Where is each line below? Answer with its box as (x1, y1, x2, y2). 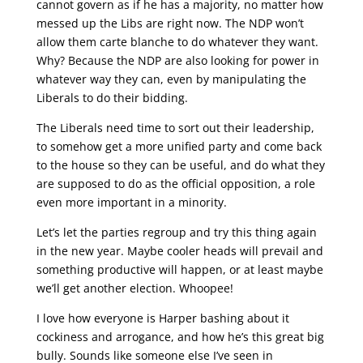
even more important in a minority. (36, 194, 227, 210)
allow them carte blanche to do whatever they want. (36, 34, 318, 49)
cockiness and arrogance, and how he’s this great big (36, 329, 324, 344)
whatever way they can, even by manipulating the (36, 71, 306, 87)
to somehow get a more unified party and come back (36, 139, 322, 154)
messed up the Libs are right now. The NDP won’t (36, 15, 304, 31)
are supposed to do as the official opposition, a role (36, 176, 315, 191)
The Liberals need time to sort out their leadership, (36, 120, 314, 135)
